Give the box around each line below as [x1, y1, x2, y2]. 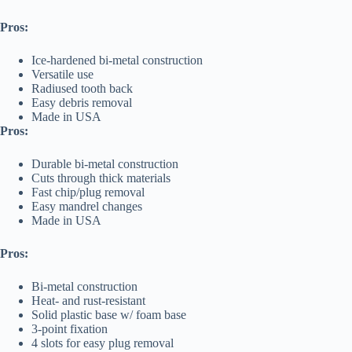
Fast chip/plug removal [31, 185, 145, 200]
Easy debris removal [31, 96, 132, 110]
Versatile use [31, 68, 93, 82]
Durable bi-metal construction [31, 157, 178, 171]
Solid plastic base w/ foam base [31, 308, 186, 322]
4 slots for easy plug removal [31, 336, 174, 350]
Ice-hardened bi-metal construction [31, 53, 203, 68]
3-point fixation [31, 322, 108, 336]
